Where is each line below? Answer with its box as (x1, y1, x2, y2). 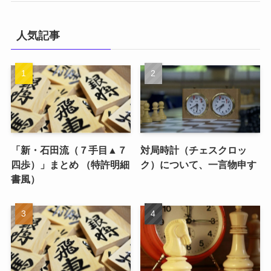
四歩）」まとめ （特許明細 (10, 159, 129, 170)
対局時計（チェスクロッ (140, 145, 247, 155)
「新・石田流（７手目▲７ (10, 145, 127, 155)
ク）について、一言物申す (140, 159, 257, 170)
